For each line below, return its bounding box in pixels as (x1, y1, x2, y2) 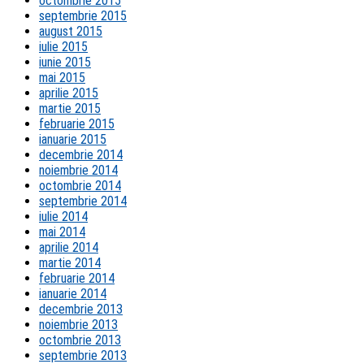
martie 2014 (39, 254, 101, 271)
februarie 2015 (39, 115, 115, 132)
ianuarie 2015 (39, 131, 106, 147)
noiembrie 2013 (39, 316, 118, 332)
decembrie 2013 (39, 301, 123, 317)
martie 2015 (39, 100, 101, 116)
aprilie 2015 (39, 84, 98, 101)
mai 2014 (39, 223, 85, 240)
